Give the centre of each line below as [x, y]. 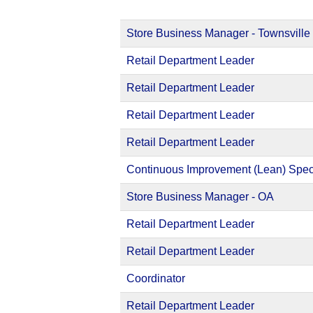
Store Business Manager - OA [200, 197]
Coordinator [156, 278]
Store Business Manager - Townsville [218, 33]
